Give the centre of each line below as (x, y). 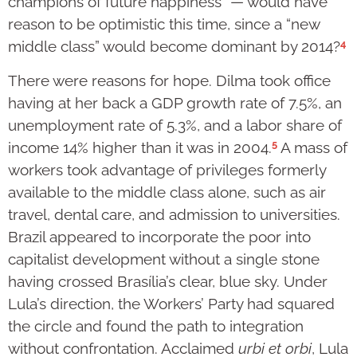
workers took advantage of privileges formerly (167, 170)
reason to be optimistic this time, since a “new (164, 24)
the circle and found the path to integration (156, 326)
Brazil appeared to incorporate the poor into (159, 237)
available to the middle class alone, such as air (167, 192)
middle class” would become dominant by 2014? (174, 47)
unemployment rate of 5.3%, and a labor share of (175, 125)
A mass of (312, 148)
